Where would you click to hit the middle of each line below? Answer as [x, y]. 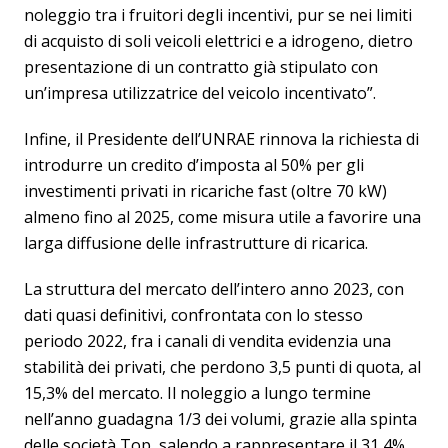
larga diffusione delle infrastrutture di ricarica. [196, 243]
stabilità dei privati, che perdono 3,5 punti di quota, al [222, 367]
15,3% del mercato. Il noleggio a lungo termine [197, 393]
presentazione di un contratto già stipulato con [201, 67]
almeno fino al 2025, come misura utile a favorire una [222, 217]
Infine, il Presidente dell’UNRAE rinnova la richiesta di [221, 139]
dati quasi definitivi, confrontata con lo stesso [193, 315]
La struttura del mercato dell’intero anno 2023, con [214, 289]
